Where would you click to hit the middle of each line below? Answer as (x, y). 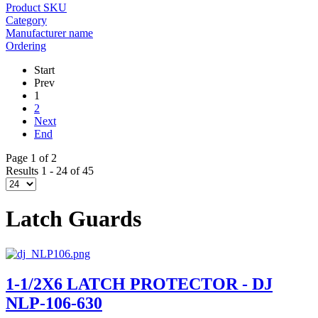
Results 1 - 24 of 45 (50, 171)
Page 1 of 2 (31, 158)
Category (26, 20)
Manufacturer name (49, 33)
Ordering (26, 46)
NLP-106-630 (54, 303)
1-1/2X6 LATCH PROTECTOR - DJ (139, 284)
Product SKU (36, 7)
